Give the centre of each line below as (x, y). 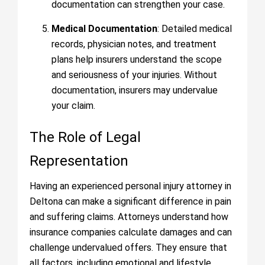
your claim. (73, 106)
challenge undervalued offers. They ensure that (128, 248)
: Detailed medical (195, 29)
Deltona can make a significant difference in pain (130, 201)
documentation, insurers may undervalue (135, 90)
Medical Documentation (104, 29)
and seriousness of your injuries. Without (134, 75)
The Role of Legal (85, 137)
